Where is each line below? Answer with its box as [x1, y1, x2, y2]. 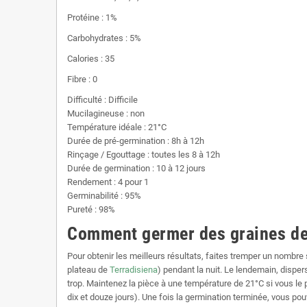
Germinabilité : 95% [67, 190, 141, 201]
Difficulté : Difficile [67, 94, 138, 105]
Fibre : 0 [67, 73, 97, 84]
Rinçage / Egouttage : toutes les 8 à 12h [67, 149, 220, 160]
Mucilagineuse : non [67, 108, 145, 119]
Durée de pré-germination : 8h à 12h [67, 135, 204, 146]
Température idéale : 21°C [67, 121, 167, 132]
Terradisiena [110, 264, 158, 275]
